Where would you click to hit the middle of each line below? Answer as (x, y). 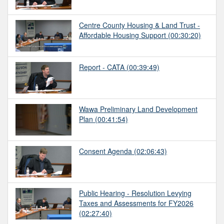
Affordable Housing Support (122, 35)
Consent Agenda (105, 151)
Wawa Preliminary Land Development (138, 109)
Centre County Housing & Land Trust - (139, 25)
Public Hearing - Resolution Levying (135, 193)
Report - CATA (102, 67)
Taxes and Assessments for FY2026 (136, 203)
